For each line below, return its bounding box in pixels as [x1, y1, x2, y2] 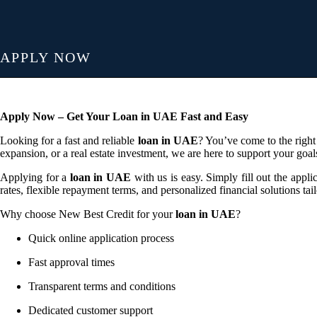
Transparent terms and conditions [28, 280, 175, 293]
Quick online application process [28, 232, 174, 245]
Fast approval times [28, 256, 115, 269]
